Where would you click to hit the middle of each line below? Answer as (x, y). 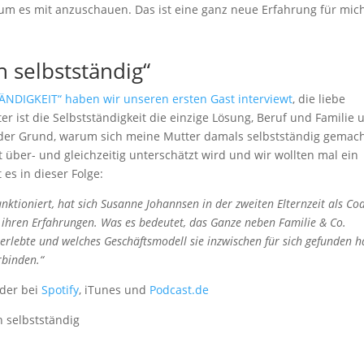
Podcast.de (180, 290)
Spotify (61, 290)
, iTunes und (115, 290)
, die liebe (319, 99)
